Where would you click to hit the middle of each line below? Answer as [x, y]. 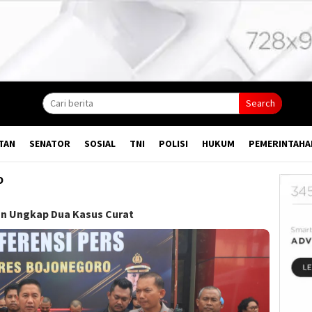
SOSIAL [100, 144]
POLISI [173, 144]
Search [260, 103]
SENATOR [50, 144]
